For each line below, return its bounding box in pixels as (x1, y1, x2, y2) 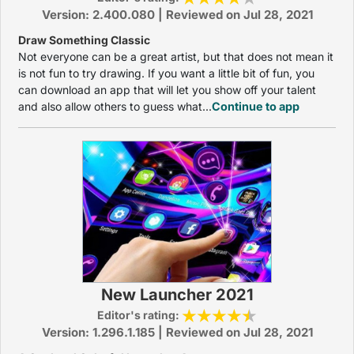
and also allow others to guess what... (18, 100, 212, 113)
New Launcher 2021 (100, 285, 254, 304)
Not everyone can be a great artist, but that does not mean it (18, 50, 333, 63)
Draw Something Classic (18, 33, 150, 47)
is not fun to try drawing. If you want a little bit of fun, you (18, 66, 314, 80)
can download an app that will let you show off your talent (18, 83, 316, 96)
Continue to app (212, 100, 299, 113)
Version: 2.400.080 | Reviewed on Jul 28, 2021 (41, 7, 313, 22)
